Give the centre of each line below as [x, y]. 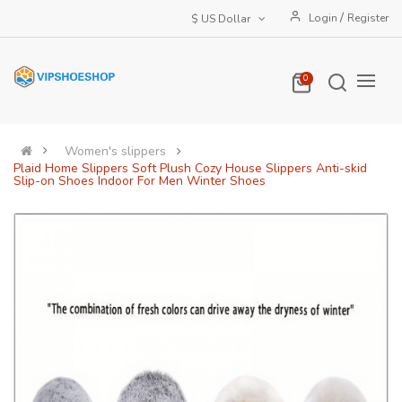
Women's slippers [115, 151]
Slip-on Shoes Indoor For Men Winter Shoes [140, 180]
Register [368, 18]
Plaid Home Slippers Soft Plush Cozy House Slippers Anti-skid [190, 168]
